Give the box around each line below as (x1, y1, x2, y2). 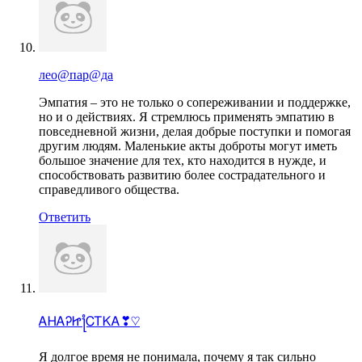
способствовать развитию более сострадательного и (39, 167, 326, 182)
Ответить (39, 209, 90, 224)
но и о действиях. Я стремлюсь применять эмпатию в (39, 109, 335, 124)
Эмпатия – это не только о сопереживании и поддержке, (39, 95, 351, 109)
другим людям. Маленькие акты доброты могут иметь (39, 138, 337, 153)
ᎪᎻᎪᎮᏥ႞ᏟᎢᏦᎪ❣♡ (39, 314, 140, 328)
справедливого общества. (39, 182, 179, 196)
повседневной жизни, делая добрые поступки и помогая (39, 124, 351, 138)
